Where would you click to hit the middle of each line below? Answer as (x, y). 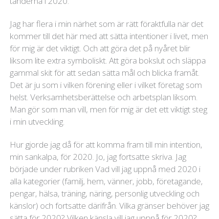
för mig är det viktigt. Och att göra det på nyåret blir (100, 48)
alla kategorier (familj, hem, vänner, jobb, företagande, (106, 181)
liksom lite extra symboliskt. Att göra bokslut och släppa (108, 61)
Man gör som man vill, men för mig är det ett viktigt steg (109, 109)
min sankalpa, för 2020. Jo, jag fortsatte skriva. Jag (98, 157)
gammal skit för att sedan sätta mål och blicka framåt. (105, 73)
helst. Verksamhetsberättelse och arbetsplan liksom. (104, 97)
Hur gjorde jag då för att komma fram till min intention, (106, 145)
